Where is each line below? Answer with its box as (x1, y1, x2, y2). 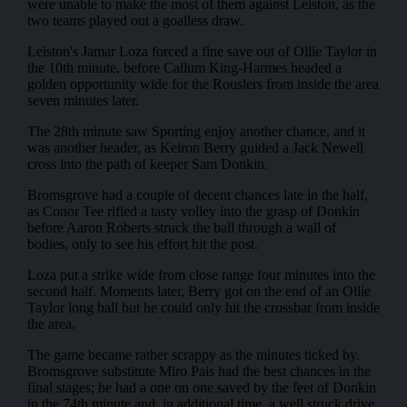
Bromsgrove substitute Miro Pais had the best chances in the (26, 362, 371, 379)
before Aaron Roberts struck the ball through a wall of (26, 219, 336, 235)
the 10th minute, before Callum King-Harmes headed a (26, 59, 342, 75)
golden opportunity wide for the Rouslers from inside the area (26, 75, 379, 92)
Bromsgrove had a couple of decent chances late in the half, (26, 186, 368, 203)
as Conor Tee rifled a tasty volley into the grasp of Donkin (26, 203, 360, 219)
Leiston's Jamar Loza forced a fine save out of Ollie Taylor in (26, 43, 377, 59)
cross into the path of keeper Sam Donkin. (26, 155, 268, 172)
